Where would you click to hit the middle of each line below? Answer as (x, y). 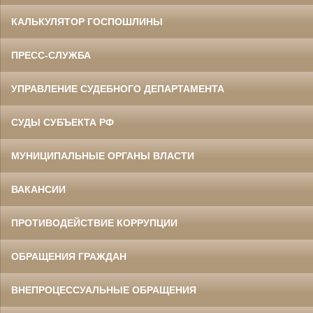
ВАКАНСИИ (38, 190)
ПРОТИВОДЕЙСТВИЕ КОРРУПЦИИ (94, 223)
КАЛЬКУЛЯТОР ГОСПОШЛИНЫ (87, 22)
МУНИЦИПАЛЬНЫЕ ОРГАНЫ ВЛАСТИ (103, 156)
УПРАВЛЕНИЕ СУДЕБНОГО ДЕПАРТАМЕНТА (118, 89)
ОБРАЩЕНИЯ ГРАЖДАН (69, 257)
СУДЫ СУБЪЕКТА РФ (63, 123)
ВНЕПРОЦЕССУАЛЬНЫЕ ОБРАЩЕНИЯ (104, 290)
